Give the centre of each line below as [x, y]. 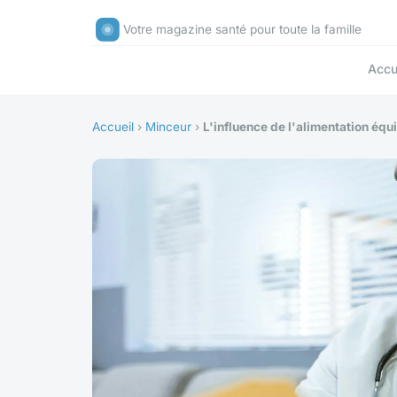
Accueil [113, 127]
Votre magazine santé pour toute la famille [243, 30]
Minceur [168, 127]
